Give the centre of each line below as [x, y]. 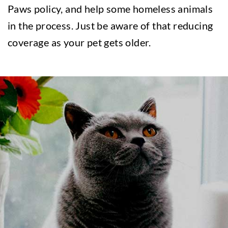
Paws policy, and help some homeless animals [110, 9]
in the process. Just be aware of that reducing [110, 25]
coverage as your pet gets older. [79, 42]
